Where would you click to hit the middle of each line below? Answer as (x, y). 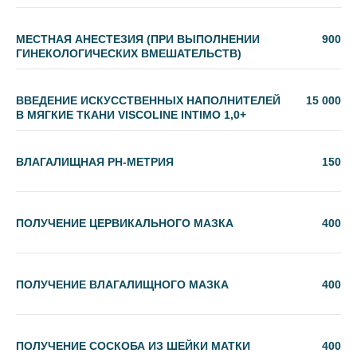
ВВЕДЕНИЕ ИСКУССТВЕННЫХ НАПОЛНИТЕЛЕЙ (148, 100)
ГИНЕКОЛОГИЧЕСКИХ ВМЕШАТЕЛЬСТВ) (129, 53)
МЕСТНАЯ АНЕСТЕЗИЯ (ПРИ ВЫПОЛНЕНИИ (138, 39)
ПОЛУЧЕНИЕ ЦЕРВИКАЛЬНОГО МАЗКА (125, 223)
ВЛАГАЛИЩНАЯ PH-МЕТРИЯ (95, 162)
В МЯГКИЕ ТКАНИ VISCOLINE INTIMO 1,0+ (131, 115)
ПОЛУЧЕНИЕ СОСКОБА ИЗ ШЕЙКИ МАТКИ (133, 346)
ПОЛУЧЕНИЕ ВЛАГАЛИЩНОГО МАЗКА (122, 284)
